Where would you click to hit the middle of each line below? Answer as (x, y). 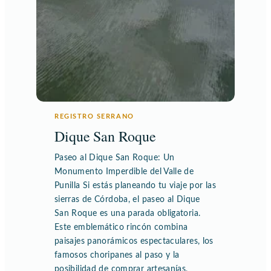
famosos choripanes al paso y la (117, 255)
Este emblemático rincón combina (121, 227)
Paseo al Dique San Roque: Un (115, 158)
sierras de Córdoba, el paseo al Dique (127, 199)
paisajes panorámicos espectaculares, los (134, 241)
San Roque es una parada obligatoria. (128, 213)
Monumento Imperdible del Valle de (124, 171)
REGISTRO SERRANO (94, 116)
